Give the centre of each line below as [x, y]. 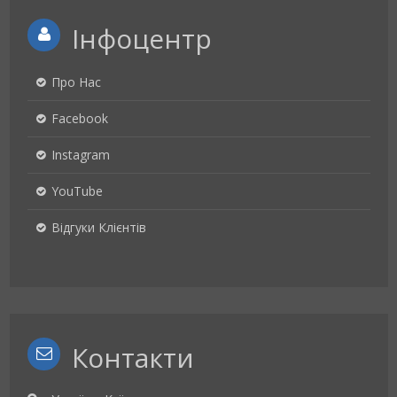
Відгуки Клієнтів [99, 227]
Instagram [81, 155]
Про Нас [76, 82]
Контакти [133, 358]
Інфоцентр [142, 39]
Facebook [80, 118]
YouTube [77, 191]
